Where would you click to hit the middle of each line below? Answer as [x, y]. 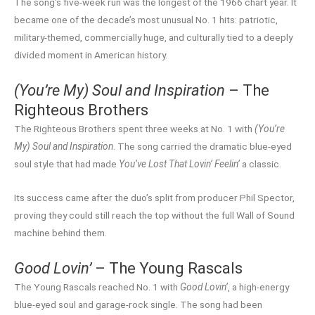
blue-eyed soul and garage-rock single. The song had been [138, 305]
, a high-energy [258, 287]
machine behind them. [60, 233]
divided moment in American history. [91, 54]
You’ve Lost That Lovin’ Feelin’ [179, 163]
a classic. [261, 163]
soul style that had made [66, 163]
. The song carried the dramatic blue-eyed [202, 146]
